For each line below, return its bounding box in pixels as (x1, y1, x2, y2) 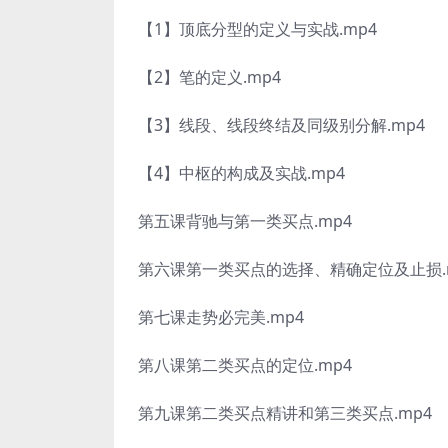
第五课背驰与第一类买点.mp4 (138, 210, 352, 232)
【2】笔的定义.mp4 (138, 66, 281, 88)
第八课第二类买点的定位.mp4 (138, 354, 352, 376)
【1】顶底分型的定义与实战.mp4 (138, 18, 377, 40)
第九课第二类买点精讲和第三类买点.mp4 (138, 402, 432, 424)
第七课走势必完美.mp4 (138, 306, 304, 328)
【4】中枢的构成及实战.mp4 (138, 162, 345, 184)
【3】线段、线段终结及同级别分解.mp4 (138, 114, 425, 136)
